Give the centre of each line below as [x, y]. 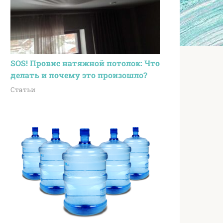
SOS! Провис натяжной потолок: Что [85, 63]
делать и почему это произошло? [79, 75]
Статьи [23, 89]
